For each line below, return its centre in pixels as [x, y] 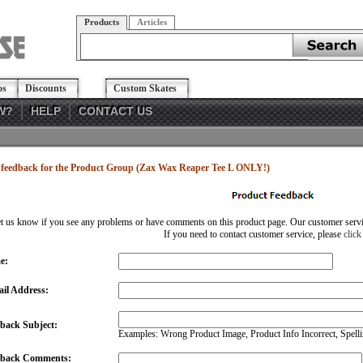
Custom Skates [145, 88]
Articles [152, 22]
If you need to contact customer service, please [253, 234]
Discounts [46, 88]
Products [102, 22]
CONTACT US [115, 111]
